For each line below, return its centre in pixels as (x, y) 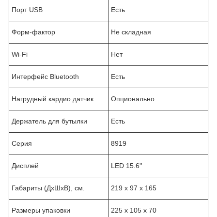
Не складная (131, 32)
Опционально (133, 99)
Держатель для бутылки (49, 121)
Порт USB (27, 9)
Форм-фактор (33, 32)
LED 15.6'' (127, 165)
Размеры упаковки (41, 210)
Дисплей (25, 165)
